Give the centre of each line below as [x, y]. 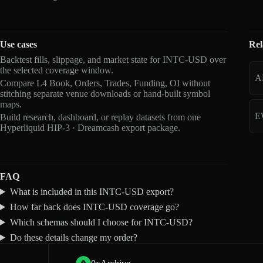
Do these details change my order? [73, 237]
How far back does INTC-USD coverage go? [94, 207]
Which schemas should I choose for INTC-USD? [101, 222]
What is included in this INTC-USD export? [92, 191]
